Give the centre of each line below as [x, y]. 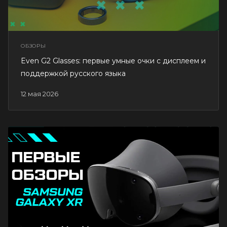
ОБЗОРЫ [33, 46]
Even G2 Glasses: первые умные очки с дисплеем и [113, 61]
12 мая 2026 [41, 93]
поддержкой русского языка [73, 73]
